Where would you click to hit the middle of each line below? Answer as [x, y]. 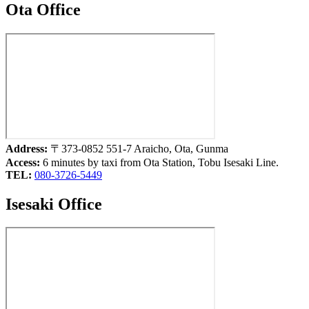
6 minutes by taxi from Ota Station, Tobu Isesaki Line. [161, 162]
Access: [24, 162]
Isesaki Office [54, 204]
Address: [28, 148]
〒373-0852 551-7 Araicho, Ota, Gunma [139, 148]
